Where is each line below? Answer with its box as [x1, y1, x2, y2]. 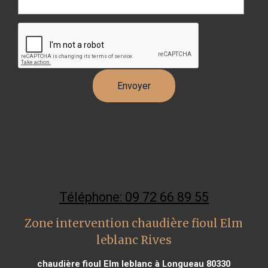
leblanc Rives [96, 233, 172, 247]
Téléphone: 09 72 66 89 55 [59, 189, 209, 205]
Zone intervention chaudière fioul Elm [25, 216, 243, 230]
